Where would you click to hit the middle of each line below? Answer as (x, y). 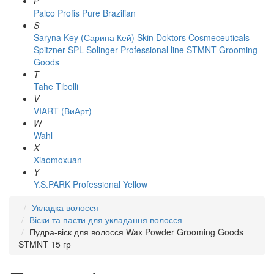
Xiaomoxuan (58, 160)
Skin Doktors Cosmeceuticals (193, 37)
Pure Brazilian (109, 13)
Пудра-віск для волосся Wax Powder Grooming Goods (136, 232)
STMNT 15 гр (45, 244)
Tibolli (67, 86)
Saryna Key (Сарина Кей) (84, 37)
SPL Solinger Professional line (126, 50)
